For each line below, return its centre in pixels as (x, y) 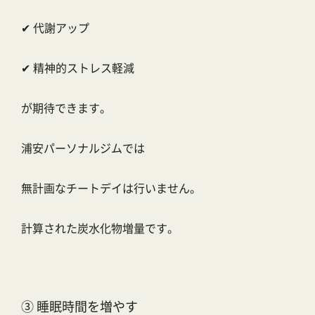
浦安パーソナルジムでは (83, 148)
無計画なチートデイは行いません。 (111, 188)
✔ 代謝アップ (55, 28)
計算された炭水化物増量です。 (100, 228)
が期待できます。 (66, 108)
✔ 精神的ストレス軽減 (78, 68)
